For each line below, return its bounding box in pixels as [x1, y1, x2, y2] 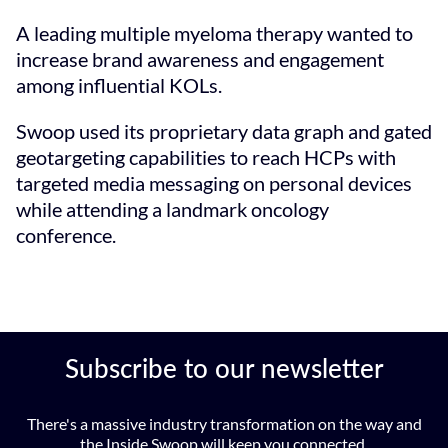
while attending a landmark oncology [16, 196, 329, 221]
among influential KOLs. [16, 72, 222, 97]
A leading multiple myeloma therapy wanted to [16, 20, 413, 45]
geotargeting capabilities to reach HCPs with [16, 144, 396, 169]
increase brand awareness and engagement [16, 46, 384, 71]
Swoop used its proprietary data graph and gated [16, 118, 432, 143]
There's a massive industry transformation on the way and [26, 414, 422, 434]
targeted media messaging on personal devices [16, 170, 412, 195]
